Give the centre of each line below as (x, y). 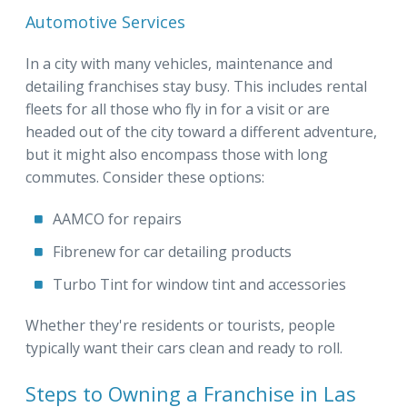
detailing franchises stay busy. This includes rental (196, 86)
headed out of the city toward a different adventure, (201, 131)
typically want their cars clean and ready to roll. (184, 347)
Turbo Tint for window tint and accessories (199, 284)
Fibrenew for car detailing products (172, 251)
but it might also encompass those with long (177, 154)
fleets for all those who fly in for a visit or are (178, 109)
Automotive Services (105, 21)
